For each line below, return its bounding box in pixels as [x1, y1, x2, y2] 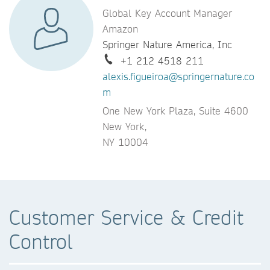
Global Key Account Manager [102, 7, 232, 20]
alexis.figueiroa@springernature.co [102, 70, 254, 83]
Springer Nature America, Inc [102, 38, 232, 51]
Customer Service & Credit [9, 205, 243, 230]
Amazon [102, 22, 138, 36]
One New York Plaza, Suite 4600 [102, 104, 248, 118]
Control [9, 229, 72, 254]
